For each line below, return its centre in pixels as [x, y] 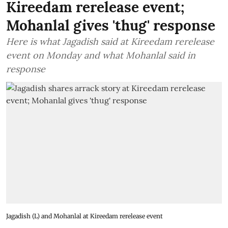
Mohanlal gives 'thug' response [111, 25]
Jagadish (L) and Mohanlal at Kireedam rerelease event [84, 216]
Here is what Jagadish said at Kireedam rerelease [110, 41]
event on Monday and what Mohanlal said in [101, 55]
